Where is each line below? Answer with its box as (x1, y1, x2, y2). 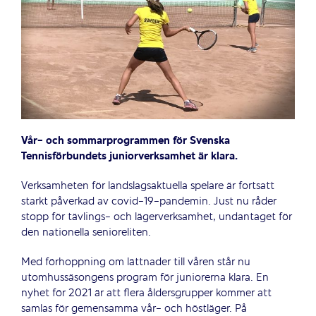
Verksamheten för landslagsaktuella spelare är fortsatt (20, 178, 274, 194)
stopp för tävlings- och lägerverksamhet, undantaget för (20, 209, 292, 225)
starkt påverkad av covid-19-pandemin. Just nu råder (20, 193, 276, 209)
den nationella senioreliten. (20, 224, 151, 241)
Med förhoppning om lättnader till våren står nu (20, 254, 250, 270)
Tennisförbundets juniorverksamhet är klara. (20, 148, 238, 164)
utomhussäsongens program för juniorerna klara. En (20, 269, 269, 286)
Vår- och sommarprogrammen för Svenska (20, 133, 230, 149)
